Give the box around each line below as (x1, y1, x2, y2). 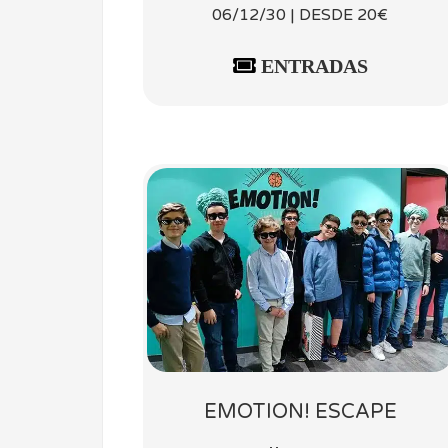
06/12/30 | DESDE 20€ (212, 5, 388, 26)
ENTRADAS (255, 55, 368, 78)
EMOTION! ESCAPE (203, 399, 397, 424)
